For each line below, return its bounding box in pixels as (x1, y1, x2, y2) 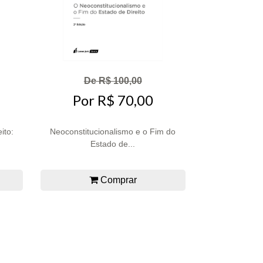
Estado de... (90, 139, 136, 149)
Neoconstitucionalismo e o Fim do (50, 126, 176, 136)
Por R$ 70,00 (72, 92, 153, 109)
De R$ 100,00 (83, 75, 142, 86)
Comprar (97, 174, 137, 185)
